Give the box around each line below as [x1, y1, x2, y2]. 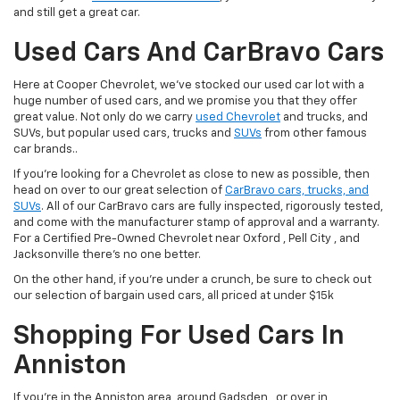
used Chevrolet [196, 112, 280, 124]
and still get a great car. [13, 7, 140, 20]
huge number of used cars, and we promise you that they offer [13, 96, 357, 108]
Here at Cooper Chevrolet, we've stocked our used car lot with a [13, 79, 364, 92]
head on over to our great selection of [13, 185, 225, 197]
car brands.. [13, 144, 78, 156]
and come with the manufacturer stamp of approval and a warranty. [13, 217, 379, 229]
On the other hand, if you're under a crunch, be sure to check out [13, 274, 371, 287]
